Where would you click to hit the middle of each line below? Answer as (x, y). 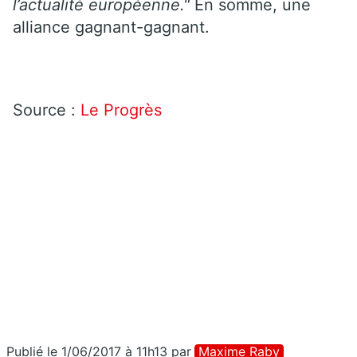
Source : (47, 110)
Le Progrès (124, 110)
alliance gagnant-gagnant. (111, 27)
